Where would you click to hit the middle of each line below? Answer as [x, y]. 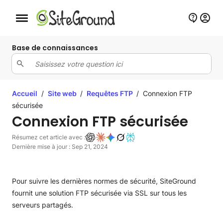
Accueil [25, 93]
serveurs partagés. [43, 205]
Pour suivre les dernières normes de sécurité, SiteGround [104, 181]
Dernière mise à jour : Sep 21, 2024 [60, 147]
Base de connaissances [55, 48]
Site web [63, 93]
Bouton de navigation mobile [50, 20]
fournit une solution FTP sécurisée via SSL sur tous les [99, 193]
